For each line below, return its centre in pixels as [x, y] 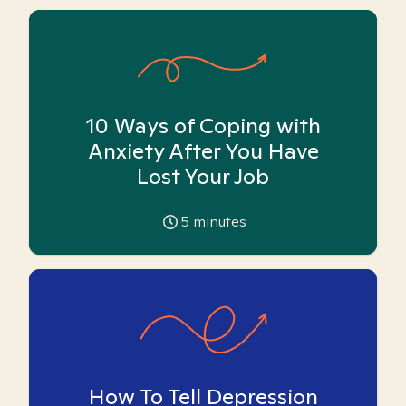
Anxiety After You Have [203, 151]
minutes [218, 222]
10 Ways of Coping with [203, 126]
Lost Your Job [203, 176]
